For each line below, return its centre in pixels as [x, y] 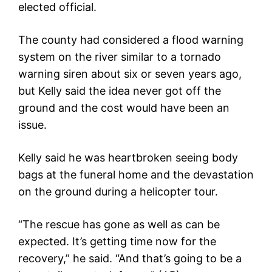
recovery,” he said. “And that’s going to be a [130, 258]
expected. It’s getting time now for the [117, 241]
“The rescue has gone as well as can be [119, 224]
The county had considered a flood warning [131, 39]
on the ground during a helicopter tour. [118, 191]
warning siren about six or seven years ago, [130, 73]
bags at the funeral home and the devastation [136, 174]
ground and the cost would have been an [124, 107]
